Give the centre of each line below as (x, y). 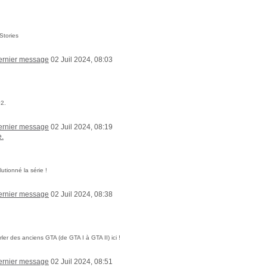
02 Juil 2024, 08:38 (81, 194)
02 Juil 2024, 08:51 (81, 262)
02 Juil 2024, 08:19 (81, 127)
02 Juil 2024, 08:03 (81, 60)
